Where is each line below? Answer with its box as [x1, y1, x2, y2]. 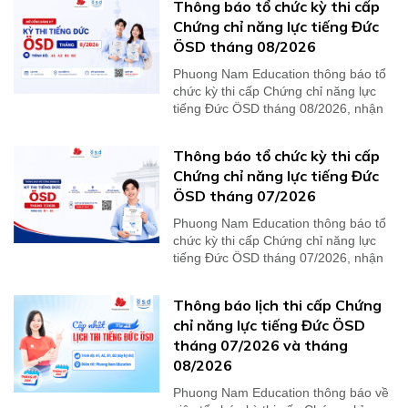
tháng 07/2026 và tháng [173, 336, 348, 355]
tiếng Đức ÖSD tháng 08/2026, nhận [173, 101, 383, 117]
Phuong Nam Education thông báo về [173, 385, 389, 401]
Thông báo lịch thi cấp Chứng [173, 296, 382, 315]
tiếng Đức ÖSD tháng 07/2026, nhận [173, 250, 383, 266]
